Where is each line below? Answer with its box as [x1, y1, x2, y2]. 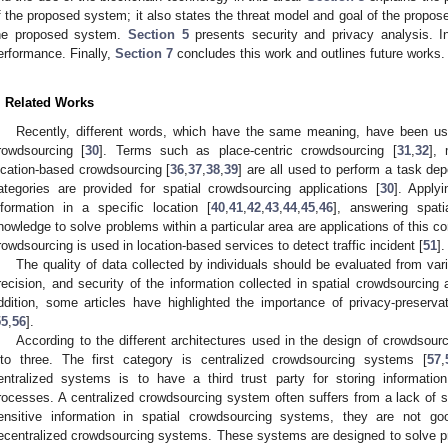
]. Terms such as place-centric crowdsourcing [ [99, 142, 397, 158]
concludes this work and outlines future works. [173, 45, 445, 61]
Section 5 [127, 26, 189, 42]
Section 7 [115, 45, 173, 61]
